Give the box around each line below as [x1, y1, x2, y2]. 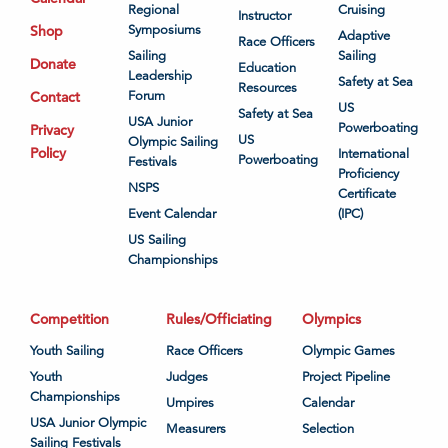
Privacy [30, 120, 74, 139]
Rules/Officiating [166, 309, 272, 328]
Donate [30, 54, 76, 73]
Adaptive [338, 27, 390, 44]
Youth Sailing [30, 342, 104, 359]
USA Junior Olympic [30, 414, 146, 431]
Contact [30, 87, 80, 106]
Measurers [166, 420, 226, 437]
